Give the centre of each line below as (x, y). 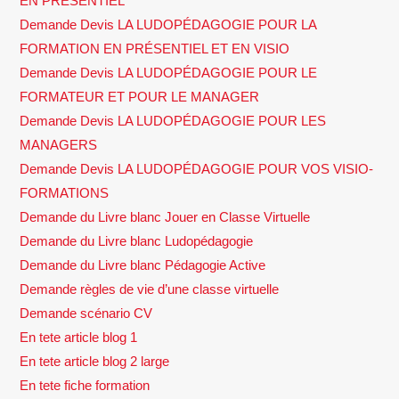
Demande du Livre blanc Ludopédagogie (137, 240)
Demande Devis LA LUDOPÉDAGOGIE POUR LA (168, 24)
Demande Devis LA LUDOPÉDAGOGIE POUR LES (173, 120)
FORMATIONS (65, 192)
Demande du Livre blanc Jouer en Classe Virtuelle (165, 216)
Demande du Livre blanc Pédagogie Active (143, 265)
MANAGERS (59, 144)
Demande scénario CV (86, 313)
